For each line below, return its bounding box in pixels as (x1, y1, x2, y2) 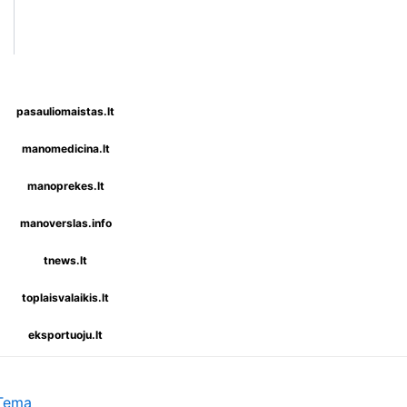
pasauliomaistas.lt (16, 104, 114, 118)
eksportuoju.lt (28, 328, 103, 342)
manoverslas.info (19, 216, 112, 230)
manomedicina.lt (21, 142, 110, 155)
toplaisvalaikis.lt (22, 291, 109, 304)
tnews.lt (44, 253, 87, 267)
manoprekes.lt (26, 179, 104, 193)
